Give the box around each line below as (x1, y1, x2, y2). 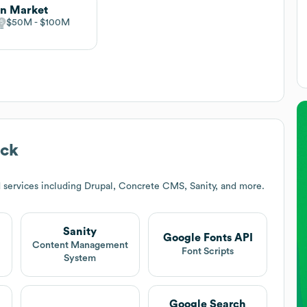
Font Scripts (182, 247, 234, 257)
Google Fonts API (162, 232, 253, 244)
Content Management (32, 240, 128, 250)
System (64, 253, 97, 263)
